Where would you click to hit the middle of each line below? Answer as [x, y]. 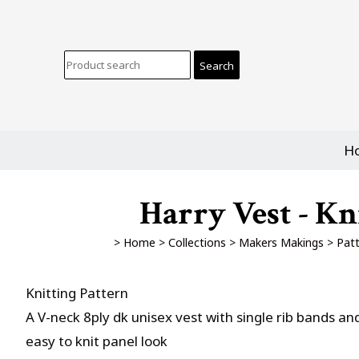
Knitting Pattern [77, 293]
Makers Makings [281, 242]
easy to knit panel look [97, 341]
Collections [197, 242]
